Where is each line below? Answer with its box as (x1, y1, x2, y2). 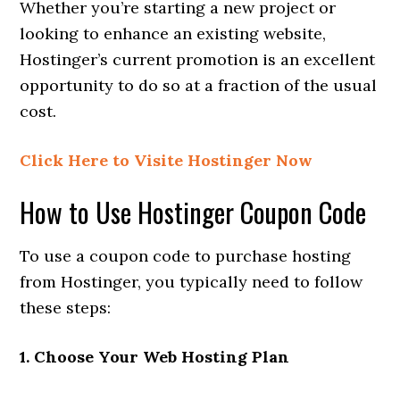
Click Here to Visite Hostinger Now (20, 149, 313, 171)
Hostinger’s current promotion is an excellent (20, 48, 376, 70)
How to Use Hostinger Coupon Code (20, 191, 367, 232)
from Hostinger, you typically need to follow (20, 271, 363, 292)
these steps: (20, 296, 112, 318)
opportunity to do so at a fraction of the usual (20, 74, 378, 96)
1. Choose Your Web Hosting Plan (20, 346, 290, 367)
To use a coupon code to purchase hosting (20, 245, 352, 266)
